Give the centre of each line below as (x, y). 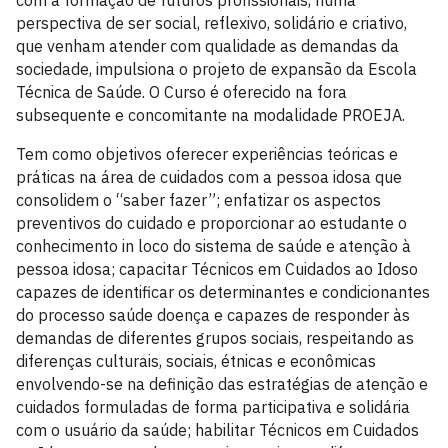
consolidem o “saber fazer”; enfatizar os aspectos (198, 200)
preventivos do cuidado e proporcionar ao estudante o (211, 223)
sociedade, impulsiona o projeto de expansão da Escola (216, 69)
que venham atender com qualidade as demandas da (207, 46)
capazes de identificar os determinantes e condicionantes (223, 292)
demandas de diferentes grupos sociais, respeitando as (215, 338)
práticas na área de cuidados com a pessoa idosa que (209, 177)
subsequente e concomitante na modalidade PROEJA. (210, 115)
